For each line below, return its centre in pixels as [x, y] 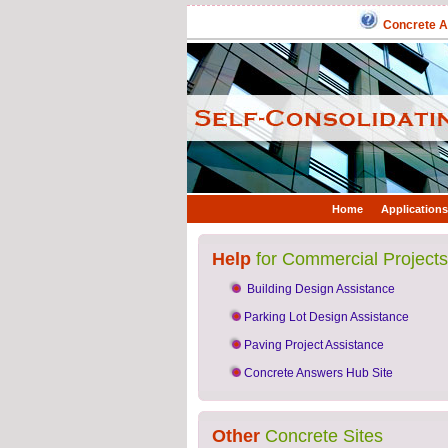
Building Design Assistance [321, 289]
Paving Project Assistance [314, 345]
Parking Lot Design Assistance [326, 317]
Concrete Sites [321, 436]
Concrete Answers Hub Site [318, 373]
